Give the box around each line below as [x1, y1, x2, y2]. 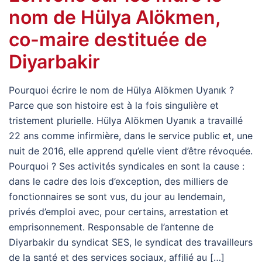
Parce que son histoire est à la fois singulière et [9, 99, 219, 111]
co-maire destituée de [9, 27, 207, 51]
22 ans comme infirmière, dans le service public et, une [9, 129, 253, 142]
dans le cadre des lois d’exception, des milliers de [9, 175, 228, 187]
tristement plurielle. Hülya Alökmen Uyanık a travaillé [9, 114, 243, 126]
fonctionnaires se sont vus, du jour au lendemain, [9, 190, 225, 202]
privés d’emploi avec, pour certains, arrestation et [9, 205, 229, 218]
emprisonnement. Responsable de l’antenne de [9, 220, 213, 233]
